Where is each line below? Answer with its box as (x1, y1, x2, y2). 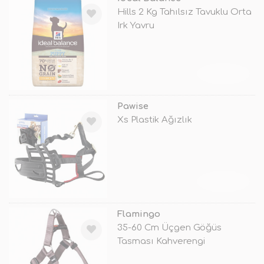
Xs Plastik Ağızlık (117, 114, 192, 125)
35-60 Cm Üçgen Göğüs (117, 222, 222, 233)
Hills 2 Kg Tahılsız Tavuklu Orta (117, 6, 252, 17)
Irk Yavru (117, 20, 154, 31)
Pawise (117, 101, 148, 111)
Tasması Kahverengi (117, 236, 205, 246)
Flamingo (117, 209, 160, 219)
